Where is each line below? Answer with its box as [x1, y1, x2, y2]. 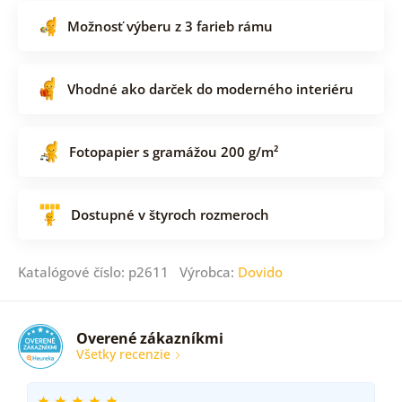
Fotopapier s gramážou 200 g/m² [68, 142, 278, 161]
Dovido [237, 262, 283, 281]
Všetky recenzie [75, 345, 174, 363]
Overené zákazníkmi [75, 328, 223, 349]
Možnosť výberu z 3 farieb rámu [66, 16, 273, 35]
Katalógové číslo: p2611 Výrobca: [17, 262, 238, 281]
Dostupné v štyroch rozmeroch [70, 205, 269, 223]
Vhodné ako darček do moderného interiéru [66, 79, 354, 98]
